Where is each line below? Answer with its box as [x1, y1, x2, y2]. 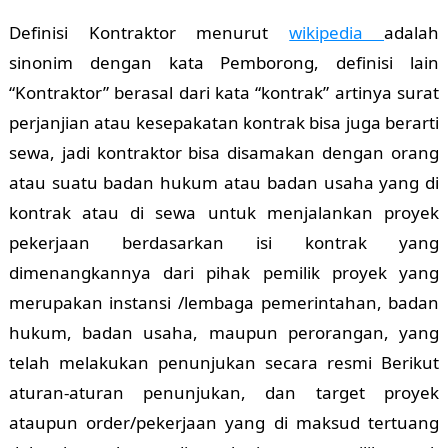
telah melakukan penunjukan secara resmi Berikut [8, 351, 440, 375]
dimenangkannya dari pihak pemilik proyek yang [8, 261, 440, 285]
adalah [384, 21, 440, 45]
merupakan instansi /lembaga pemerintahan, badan [8, 291, 440, 315]
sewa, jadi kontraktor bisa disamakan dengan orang [8, 141, 440, 165]
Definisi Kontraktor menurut [8, 21, 290, 45]
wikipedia [289, 21, 385, 45]
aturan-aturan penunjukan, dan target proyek [8, 381, 440, 405]
